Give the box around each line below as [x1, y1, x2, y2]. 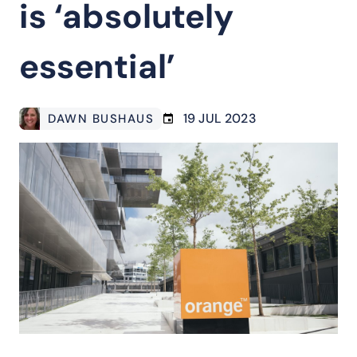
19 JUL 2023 [183, 110, 257, 127]
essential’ [19, 45, 175, 88]
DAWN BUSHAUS [48, 111, 154, 127]
